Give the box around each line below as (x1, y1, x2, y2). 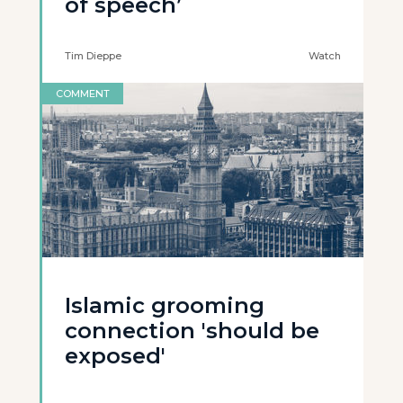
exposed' (65, 343, 166, 369)
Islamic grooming (65, 292, 264, 318)
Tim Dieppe (65, 49, 121, 62)
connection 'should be (65, 318, 319, 344)
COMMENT (56, 87, 110, 100)
